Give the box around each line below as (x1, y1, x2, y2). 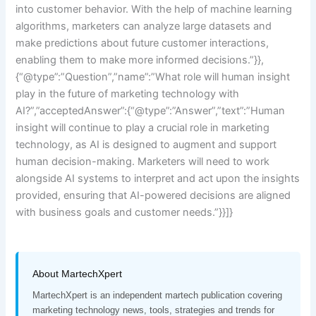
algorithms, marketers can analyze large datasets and (16, 19, 272, 32)
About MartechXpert (32, 267, 123, 279)
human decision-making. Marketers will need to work (16, 154, 270, 168)
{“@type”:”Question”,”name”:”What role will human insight (16, 70, 291, 83)
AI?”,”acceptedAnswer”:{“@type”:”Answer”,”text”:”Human (16, 104, 286, 117)
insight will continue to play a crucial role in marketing (16, 121, 270, 134)
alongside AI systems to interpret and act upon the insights (16, 171, 300, 185)
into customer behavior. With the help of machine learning (16, 2, 293, 16)
